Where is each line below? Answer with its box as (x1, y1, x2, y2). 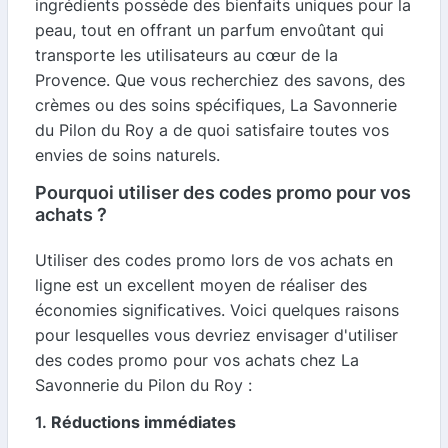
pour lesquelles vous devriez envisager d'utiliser (35, 325, 398, 346)
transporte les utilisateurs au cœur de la (35, 45, 338, 66)
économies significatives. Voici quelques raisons (35, 300, 399, 321)
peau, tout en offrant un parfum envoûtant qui (35, 20, 384, 41)
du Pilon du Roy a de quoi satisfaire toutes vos (35, 120, 389, 141)
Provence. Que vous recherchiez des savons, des (35, 70, 405, 91)
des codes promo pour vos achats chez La (35, 350, 359, 371)
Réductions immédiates (51, 412, 236, 433)
